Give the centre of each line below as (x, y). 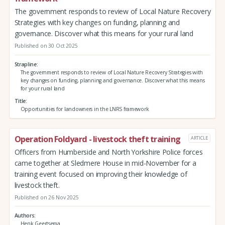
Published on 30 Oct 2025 (46, 46)
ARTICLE (199, 138)
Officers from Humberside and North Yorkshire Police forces (108, 152)
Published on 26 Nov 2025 (46, 197)
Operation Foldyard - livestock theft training (97, 139)
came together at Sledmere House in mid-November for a (105, 163)
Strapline (25, 64)
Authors (24, 216)
